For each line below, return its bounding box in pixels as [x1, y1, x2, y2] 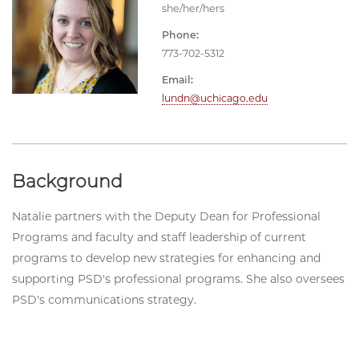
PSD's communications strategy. [12, 292, 196, 307]
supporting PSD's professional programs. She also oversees [12, 271, 345, 286]
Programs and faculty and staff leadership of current [12, 229, 306, 244]
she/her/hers [161, 2, 224, 14]
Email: [161, 73, 193, 86]
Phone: [161, 28, 199, 41]
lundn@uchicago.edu [161, 91, 268, 104]
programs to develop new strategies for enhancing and [12, 250, 321, 265]
